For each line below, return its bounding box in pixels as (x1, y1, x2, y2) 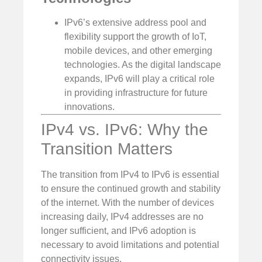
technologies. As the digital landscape (64, 60, 221, 70)
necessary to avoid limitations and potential (41, 240, 219, 250)
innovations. (64, 102, 115, 112)
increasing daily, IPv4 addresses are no (41, 212, 204, 222)
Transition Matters (41, 140, 173, 158)
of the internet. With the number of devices (41, 198, 214, 208)
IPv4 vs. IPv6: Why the (41, 120, 208, 139)
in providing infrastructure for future (64, 88, 208, 98)
